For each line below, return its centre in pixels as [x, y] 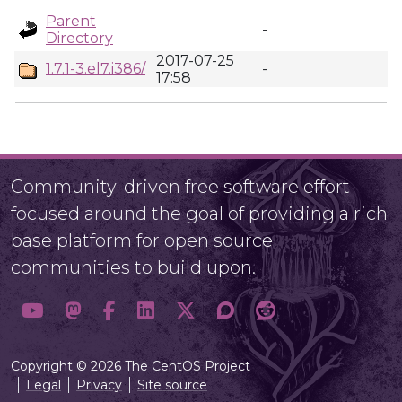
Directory [79, 38]
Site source [172, 385]
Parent [71, 21]
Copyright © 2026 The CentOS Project [131, 366]
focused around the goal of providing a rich [199, 214]
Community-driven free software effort [180, 187]
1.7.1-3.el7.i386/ [96, 69]
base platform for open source [142, 240]
